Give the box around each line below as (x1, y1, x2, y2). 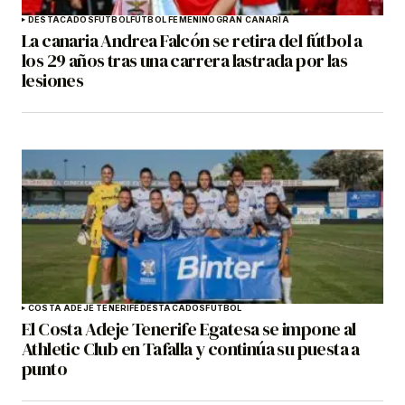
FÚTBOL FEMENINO (129, 14, 216, 25)
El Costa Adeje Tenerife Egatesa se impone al (22, 316, 356, 343)
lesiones (22, 68, 84, 94)
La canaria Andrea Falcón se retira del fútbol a (22, 28, 363, 54)
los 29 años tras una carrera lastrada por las (22, 48, 347, 74)
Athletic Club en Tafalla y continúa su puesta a (22, 336, 360, 363)
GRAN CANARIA (215, 14, 289, 25)
